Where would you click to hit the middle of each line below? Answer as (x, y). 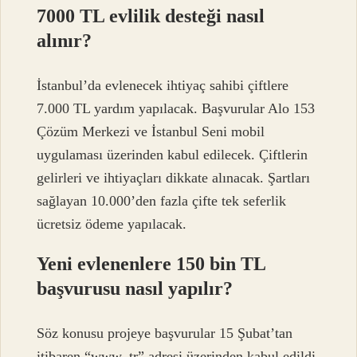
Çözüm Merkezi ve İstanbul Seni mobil (151, 131)
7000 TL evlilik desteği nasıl (151, 16)
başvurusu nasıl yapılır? (135, 288)
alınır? (65, 40)
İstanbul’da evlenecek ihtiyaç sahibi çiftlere (163, 85)
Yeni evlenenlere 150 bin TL (151, 263)
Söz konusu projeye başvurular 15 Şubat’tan (165, 333)
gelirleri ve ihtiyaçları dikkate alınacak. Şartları (174, 177)
